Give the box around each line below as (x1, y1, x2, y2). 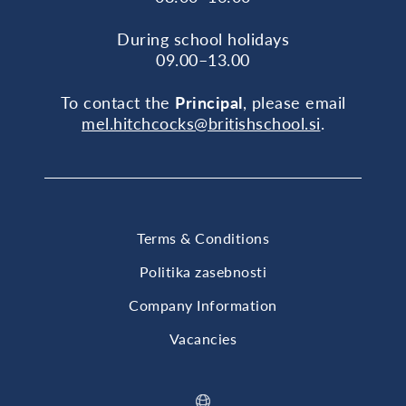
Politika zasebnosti (139, 263, 267, 281)
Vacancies (169, 329, 237, 347)
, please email (242, 92, 346, 112)
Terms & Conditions (137, 229, 269, 247)
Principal (175, 92, 243, 112)
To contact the (60, 92, 175, 112)
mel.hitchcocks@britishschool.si (82, 112, 321, 133)
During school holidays (117, 28, 289, 49)
